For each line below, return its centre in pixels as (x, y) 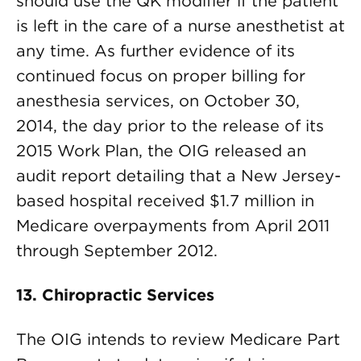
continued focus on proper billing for (161, 76)
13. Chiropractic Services (115, 295)
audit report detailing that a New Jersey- (178, 176)
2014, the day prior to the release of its (170, 126)
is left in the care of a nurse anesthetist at (180, 26)
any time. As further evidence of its (156, 51)
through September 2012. (117, 251)
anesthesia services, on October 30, (158, 101)
